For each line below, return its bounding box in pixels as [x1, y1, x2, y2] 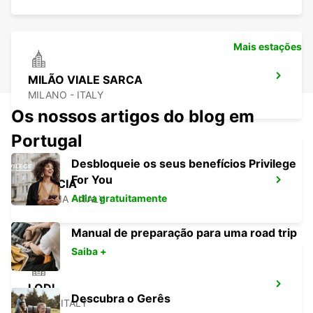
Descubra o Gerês [71, 291, 170, 306]
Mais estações [233, 41, 302, 53]
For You [71, 173, 112, 187]
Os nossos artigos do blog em [11, 106, 254, 127]
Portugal [11, 131, 82, 152]
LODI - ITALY [28, 297, 87, 310]
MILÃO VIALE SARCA [28, 73, 143, 87]
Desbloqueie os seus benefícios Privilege [71, 156, 296, 171]
